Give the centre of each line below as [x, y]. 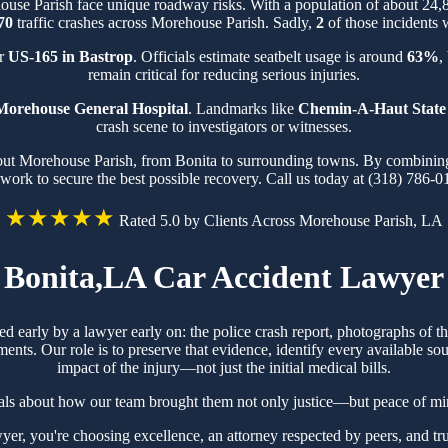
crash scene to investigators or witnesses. [224, 126]
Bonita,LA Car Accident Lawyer [224, 277]
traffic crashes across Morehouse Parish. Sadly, [164, 22]
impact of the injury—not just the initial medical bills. [224, 367]
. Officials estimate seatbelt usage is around [269, 56]
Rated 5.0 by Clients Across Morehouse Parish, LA [281, 220]
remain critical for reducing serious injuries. [224, 74]
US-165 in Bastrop [70, 56]
